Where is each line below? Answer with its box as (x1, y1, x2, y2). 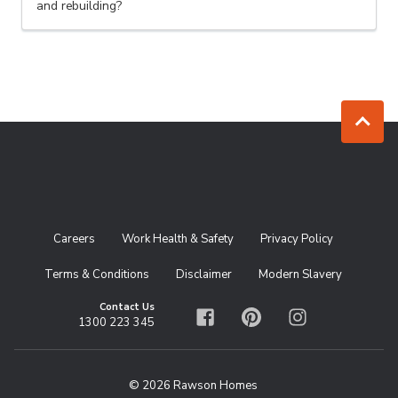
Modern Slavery (258, 266, 342, 283)
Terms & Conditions (44, 266, 149, 283)
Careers (52, 230, 95, 247)
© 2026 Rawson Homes (128, 377, 258, 394)
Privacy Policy (259, 230, 333, 247)
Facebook (204, 314, 256, 331)
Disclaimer (175, 266, 232, 283)
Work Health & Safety (121, 230, 234, 247)
